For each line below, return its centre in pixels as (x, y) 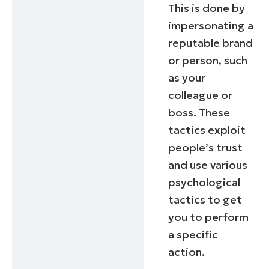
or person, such (208, 60)
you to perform (209, 217)
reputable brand (211, 43)
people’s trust (206, 147)
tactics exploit (207, 130)
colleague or (201, 95)
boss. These (199, 112)
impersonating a (211, 25)
